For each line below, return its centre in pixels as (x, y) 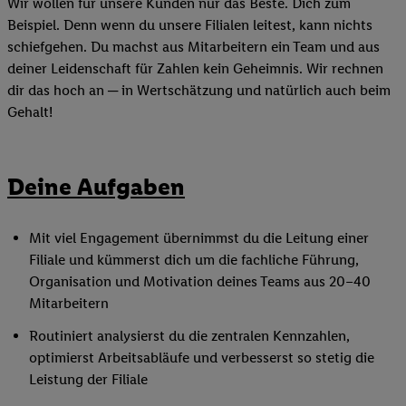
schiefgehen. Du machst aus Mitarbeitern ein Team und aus (193, 47)
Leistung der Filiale (88, 380)
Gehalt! (30, 112)
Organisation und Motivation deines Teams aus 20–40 (200, 282)
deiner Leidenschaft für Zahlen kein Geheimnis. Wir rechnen (195, 69)
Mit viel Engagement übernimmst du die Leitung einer (199, 238)
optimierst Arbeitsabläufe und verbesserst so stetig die (202, 358)
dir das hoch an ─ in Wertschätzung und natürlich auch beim (199, 91)
